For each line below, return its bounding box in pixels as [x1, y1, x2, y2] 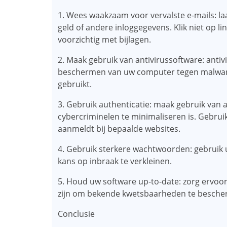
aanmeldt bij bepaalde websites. [58, 123, 180, 134]
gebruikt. [58, 79, 92, 90]
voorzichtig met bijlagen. [58, 34, 151, 45]
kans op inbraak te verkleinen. [58, 156, 172, 167]
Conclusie [58, 208, 95, 219]
